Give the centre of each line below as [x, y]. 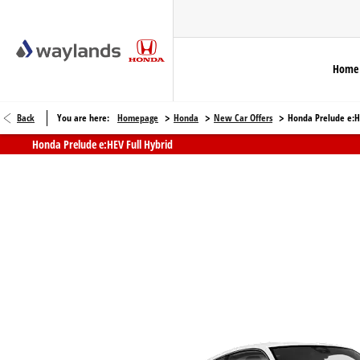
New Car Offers [243, 118]
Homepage [138, 118]
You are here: [83, 118]
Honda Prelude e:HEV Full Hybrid [102, 144]
